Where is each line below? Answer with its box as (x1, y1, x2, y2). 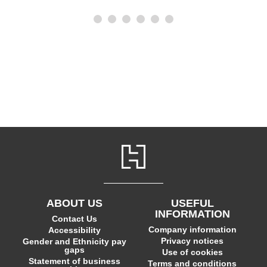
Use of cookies (162, 247, 223, 257)
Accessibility (48, 225, 101, 235)
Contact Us (52, 214, 98, 223)
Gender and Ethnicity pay (23, 237, 127, 246)
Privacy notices (161, 236, 224, 246)
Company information (148, 225, 237, 234)
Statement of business (29, 256, 121, 266)
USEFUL (170, 197, 214, 209)
